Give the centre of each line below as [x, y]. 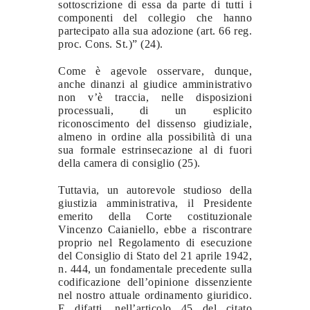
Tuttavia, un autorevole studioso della [155, 190]
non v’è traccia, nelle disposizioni [155, 97]
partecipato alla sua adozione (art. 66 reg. [155, 30]
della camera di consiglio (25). [129, 163]
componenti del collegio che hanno [155, 17]
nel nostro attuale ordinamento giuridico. [155, 295]
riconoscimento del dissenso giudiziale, [155, 123]
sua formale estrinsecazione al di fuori [155, 149]
